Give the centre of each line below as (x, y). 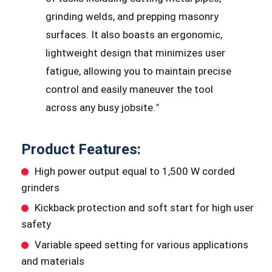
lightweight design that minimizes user (135, 53)
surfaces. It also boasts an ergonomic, (134, 35)
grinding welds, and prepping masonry (132, 17)
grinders (40, 187)
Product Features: (81, 149)
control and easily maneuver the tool (129, 90)
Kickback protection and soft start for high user (144, 208)
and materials (53, 261)
